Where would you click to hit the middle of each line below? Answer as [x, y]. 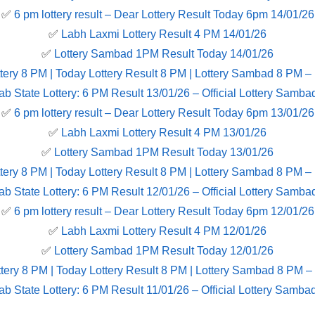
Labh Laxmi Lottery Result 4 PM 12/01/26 [164, 231]
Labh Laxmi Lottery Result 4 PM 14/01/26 [164, 34]
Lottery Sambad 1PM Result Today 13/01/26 [164, 153]
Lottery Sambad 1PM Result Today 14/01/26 [164, 54]
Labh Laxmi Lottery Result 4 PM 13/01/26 [164, 133]
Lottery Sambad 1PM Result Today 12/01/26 [164, 251]
